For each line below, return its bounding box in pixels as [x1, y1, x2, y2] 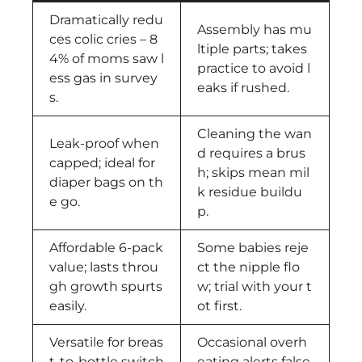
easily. [49, 297, 86, 314]
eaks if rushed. [197, 79, 289, 95]
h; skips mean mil [197, 164, 309, 180]
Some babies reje [197, 239, 309, 255]
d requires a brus [197, 145, 305, 161]
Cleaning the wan [197, 125, 312, 141]
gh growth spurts [49, 278, 162, 294]
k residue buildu [197, 183, 302, 200]
